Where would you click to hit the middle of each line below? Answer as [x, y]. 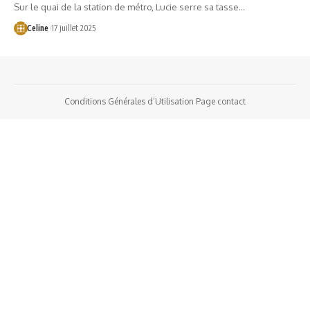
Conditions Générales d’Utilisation [129, 101]
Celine [37, 28]
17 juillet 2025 [73, 28]
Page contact [221, 101]
